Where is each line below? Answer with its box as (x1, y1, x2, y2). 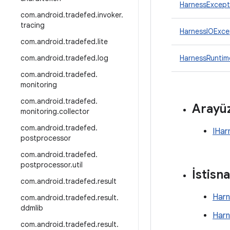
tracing (21, 21, 45, 30)
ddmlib (21, 203, 43, 213)
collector (59, 107, 89, 116)
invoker (98, 10, 121, 20)
